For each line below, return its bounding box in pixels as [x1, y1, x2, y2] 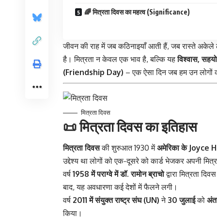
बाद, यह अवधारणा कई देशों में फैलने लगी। [63, 182, 178, 192]
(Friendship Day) [63, 67, 124, 77]
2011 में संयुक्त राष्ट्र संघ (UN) [73, 195, 159, 205]
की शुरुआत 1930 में [100, 143, 157, 153]
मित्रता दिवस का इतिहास [79, 117, 197, 135]
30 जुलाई [168, 195, 195, 205]
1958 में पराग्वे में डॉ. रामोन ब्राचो [73, 169, 164, 179]
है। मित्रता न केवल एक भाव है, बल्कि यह [63, 54, 177, 64]
